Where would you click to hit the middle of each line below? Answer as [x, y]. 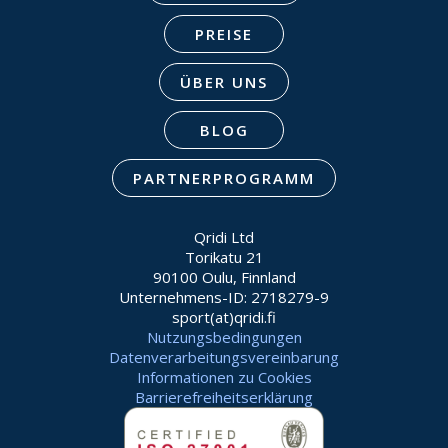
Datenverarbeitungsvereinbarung [224, 357]
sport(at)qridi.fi [224, 317]
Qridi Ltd [224, 237]
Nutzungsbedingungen [224, 337]
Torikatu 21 [224, 257]
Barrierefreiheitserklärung [224, 397]
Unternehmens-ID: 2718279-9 [224, 297]
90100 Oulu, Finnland [224, 277]
